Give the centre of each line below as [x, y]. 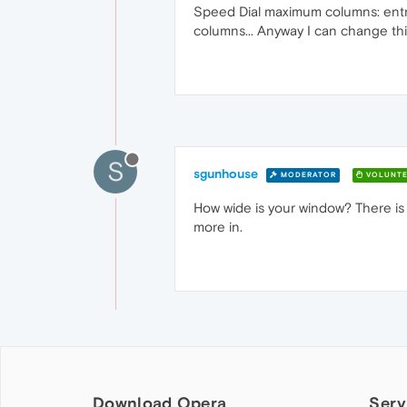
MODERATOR [307, 174]
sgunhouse [226, 174]
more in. [218, 227]
